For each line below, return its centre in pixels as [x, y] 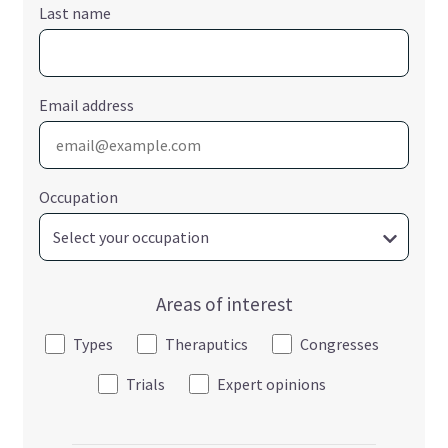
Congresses [339, 343]
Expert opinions [271, 383]
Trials [145, 383]
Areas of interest [224, 303]
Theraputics [206, 343]
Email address [87, 104]
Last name [75, 12]
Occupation [79, 196]
